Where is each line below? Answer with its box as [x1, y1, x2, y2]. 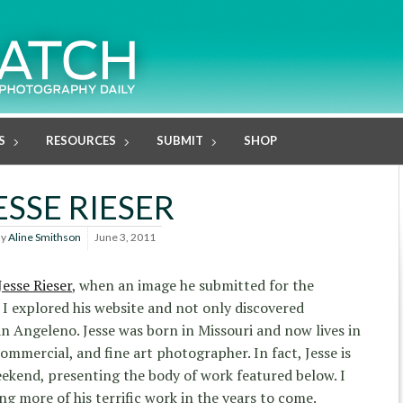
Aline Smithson [8, 230, 81, 245]
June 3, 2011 [94, 230, 156, 245]
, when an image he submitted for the [72, 275, 314, 296]
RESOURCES [46, 133, 116, 148]
